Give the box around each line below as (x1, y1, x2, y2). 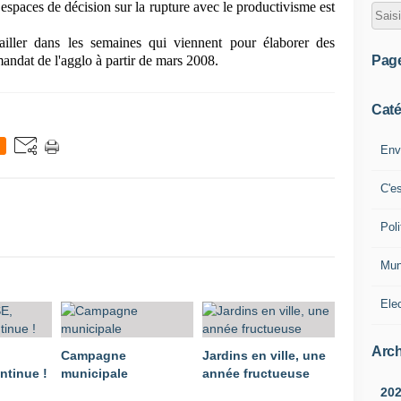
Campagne (61, 348, 126, 363)
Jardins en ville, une (202, 348, 326, 363)
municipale (61, 366, 128, 380)
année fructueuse (202, 366, 310, 380)
